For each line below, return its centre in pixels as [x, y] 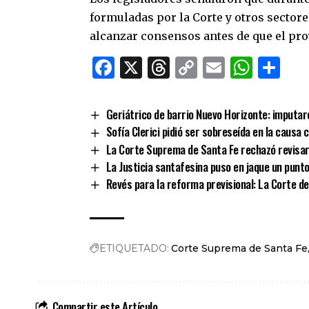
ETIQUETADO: [134, 248]
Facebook [166, 68]
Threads [212, 68]
